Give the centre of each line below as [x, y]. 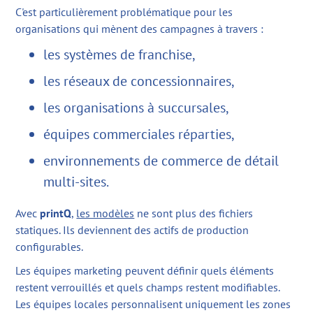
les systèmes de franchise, [120, 55]
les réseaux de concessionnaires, [139, 81]
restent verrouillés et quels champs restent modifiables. [148, 287]
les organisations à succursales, [137, 108]
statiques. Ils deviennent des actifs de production [132, 230]
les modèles [105, 213]
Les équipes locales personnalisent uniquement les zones [153, 304]
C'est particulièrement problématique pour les [124, 12]
